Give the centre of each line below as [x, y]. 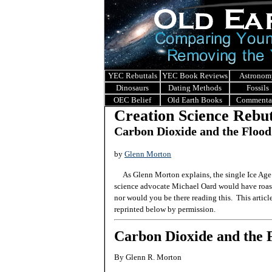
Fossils [257, 88]
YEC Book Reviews [195, 76]
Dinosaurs [132, 88]
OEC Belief [132, 100]
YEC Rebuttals [132, 76]
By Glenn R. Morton [148, 257]
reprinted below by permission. [165, 209]
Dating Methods [195, 88]
